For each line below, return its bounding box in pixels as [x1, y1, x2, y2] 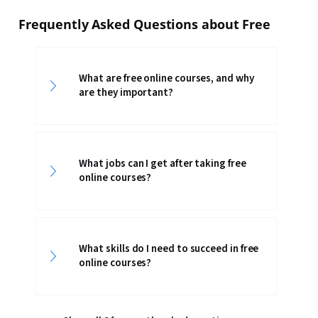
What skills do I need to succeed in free [79, 241, 259, 256]
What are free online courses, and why [79, 71, 254, 86]
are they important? [79, 85, 173, 100]
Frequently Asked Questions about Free [18, 16, 271, 33]
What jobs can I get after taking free [79, 156, 246, 171]
